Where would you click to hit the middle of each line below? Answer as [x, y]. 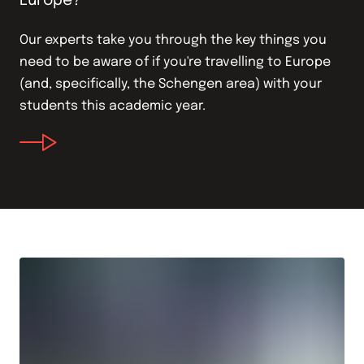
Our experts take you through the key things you [173, 41]
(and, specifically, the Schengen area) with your [171, 84]
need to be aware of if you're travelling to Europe [175, 63]
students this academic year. [113, 106]
